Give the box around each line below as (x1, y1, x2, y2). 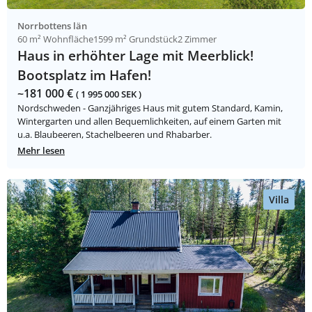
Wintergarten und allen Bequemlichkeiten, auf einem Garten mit (17, 115, 281, 128)
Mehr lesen (17, 144, 65, 157)
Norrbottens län (17, 19, 87, 33)
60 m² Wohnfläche (17, 33, 93, 46)
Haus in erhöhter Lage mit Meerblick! (17, 46, 253, 65)
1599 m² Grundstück (93, 33, 178, 46)
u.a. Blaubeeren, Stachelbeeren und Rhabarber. (17, 128, 212, 141)
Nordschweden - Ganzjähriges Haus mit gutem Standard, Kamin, (17, 102, 283, 115)
